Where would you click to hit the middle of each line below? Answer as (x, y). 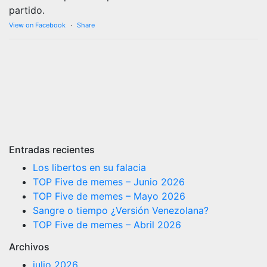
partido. (27, 10)
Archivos (29, 246)
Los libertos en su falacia (89, 167)
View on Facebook (37, 25)
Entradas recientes (52, 149)
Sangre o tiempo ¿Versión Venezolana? (121, 210)
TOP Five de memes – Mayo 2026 (109, 196)
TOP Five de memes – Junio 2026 (109, 181)
